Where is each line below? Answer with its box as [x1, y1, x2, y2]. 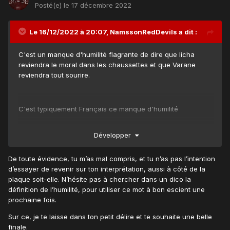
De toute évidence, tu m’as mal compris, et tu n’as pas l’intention [8, 155, 215, 163]
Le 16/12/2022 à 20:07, [29, 27, 110, 36]
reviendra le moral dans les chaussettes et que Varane [18, 60, 196, 69]
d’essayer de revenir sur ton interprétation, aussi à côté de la [8, 165, 205, 174]
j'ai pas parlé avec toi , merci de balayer [70, 138, 200, 147]
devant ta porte [18, 149, 70, 158]
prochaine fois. [8, 196, 56, 204]
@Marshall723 [23, 139, 66, 147]
